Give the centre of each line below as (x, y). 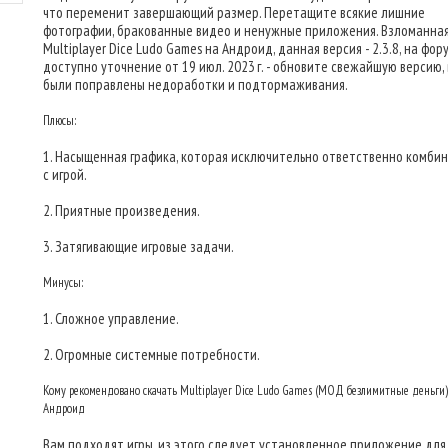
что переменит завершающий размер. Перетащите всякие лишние (234, 12)
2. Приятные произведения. (121, 210)
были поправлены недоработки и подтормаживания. (195, 84)
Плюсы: (59, 120)
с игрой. (65, 174)
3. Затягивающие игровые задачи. (138, 246)
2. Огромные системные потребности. (151, 354)
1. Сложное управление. (111, 318)
